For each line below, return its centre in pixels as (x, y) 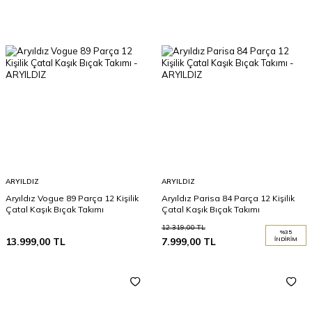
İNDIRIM (286, 239)
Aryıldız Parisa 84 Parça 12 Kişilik (228, 198)
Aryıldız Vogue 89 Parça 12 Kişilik (72, 198)
